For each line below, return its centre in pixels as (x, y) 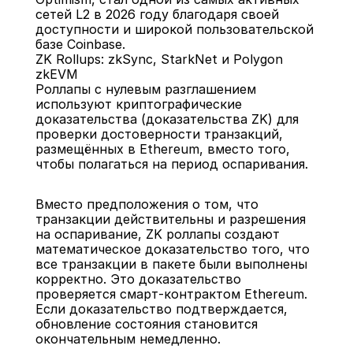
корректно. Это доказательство (138, 279)
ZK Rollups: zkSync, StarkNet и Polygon (159, 59)
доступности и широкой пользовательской (174, 29)
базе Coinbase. (80, 44)
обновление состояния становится (146, 324)
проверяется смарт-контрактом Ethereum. (171, 294)
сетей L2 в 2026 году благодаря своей (157, 14)
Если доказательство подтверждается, (161, 309)
